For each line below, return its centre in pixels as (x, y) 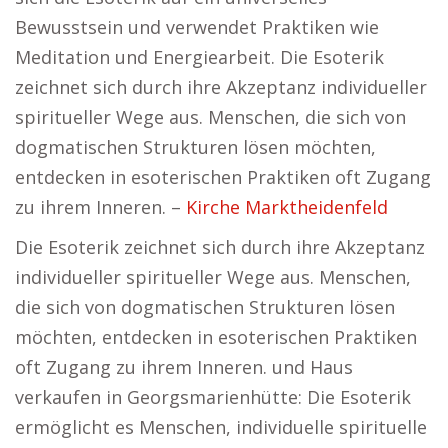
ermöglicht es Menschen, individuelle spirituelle (221, 427)
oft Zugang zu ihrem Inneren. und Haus (184, 367)
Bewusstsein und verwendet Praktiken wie (197, 27)
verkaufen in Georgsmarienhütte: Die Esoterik (213, 397)
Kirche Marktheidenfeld (287, 207)
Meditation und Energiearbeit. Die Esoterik (199, 57)
